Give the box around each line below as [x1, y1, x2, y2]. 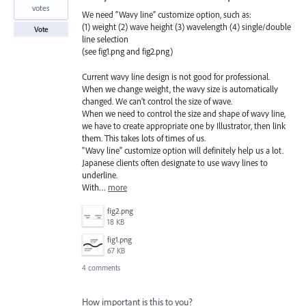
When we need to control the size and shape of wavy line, [82, 107, 286, 119]
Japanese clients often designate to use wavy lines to [82, 156, 268, 168]
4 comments [82, 262, 120, 273]
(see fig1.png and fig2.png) [82, 46, 173, 57]
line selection [82, 33, 128, 45]
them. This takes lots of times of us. [82, 132, 206, 143]
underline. [82, 169, 117, 180]
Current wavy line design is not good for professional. [82, 70, 270, 82]
